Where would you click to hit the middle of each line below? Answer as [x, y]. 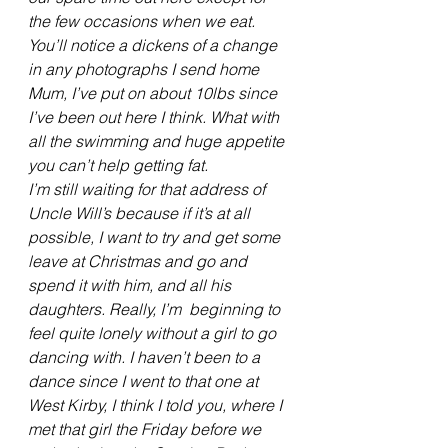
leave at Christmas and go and [139, 260]
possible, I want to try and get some [156, 236]
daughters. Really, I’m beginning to [156, 308]
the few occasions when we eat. [143, 20]
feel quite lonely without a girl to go [154, 332]
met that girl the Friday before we [146, 428]
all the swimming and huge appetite [158, 140]
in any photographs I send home [145, 68]
